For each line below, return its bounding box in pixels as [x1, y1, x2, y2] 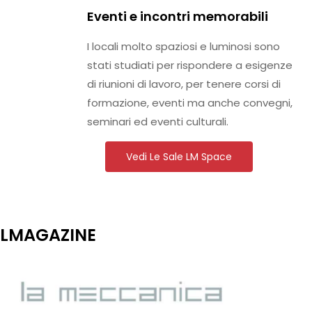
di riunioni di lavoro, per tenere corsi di [87, 76, 281, 91]
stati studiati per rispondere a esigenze [87, 57, 292, 72]
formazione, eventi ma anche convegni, [87, 95, 292, 110]
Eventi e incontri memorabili [87, 7, 268, 25]
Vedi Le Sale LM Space [126, 149, 232, 164]
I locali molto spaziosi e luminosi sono [87, 38, 280, 54]
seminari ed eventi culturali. [87, 114, 228, 129]
